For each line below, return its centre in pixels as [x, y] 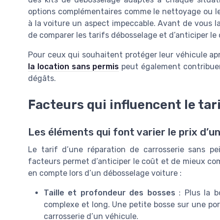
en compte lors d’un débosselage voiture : [105, 173]
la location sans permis [74, 66]
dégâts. [42, 78]
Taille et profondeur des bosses [110, 192]
